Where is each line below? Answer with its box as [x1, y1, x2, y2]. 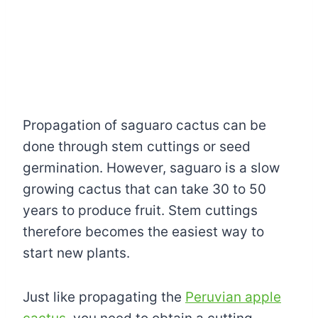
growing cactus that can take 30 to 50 [23, 181, 266, 198]
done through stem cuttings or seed [23, 138, 251, 155]
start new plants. [23, 245, 130, 262]
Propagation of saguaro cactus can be [23, 117, 266, 134]
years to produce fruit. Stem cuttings [23, 202, 258, 219]
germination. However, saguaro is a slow [23, 160, 280, 177]
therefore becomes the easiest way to [23, 224, 264, 241]
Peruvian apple [185, 289, 281, 306]
